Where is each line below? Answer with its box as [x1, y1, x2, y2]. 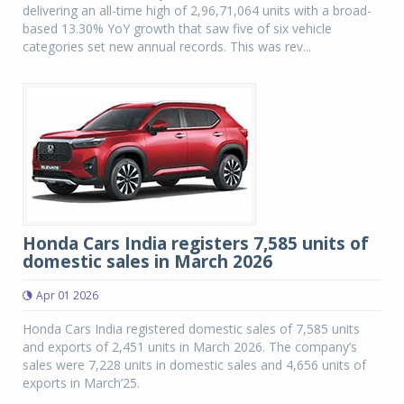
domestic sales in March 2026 [23, 250, 272, 273]
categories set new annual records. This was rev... [23, 38, 311, 55]
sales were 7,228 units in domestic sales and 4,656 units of [23, 356, 366, 373]
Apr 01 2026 [36, 288, 98, 303]
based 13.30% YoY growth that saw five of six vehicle [23, 20, 332, 37]
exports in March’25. [23, 374, 140, 391]
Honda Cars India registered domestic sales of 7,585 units [23, 320, 360, 337]
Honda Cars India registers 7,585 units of [23, 232, 369, 255]
